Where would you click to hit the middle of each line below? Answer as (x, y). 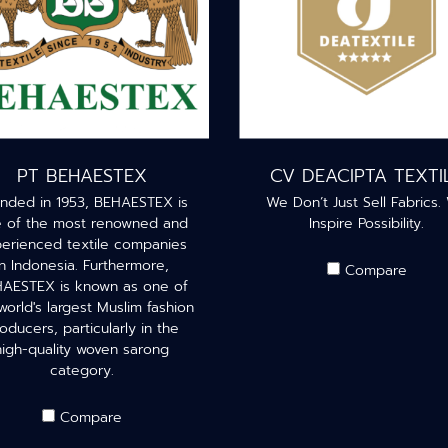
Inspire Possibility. (366, 223)
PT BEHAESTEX (81, 176)
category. (81, 370)
